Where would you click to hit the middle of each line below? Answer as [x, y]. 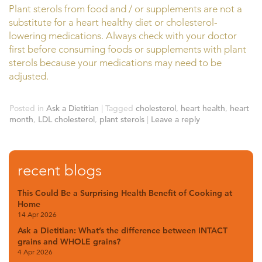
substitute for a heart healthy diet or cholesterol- [113, 23]
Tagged [119, 108]
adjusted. [29, 76]
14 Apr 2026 [37, 214]
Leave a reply [175, 119]
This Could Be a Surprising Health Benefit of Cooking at [125, 193]
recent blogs [60, 170]
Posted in [27, 108]
